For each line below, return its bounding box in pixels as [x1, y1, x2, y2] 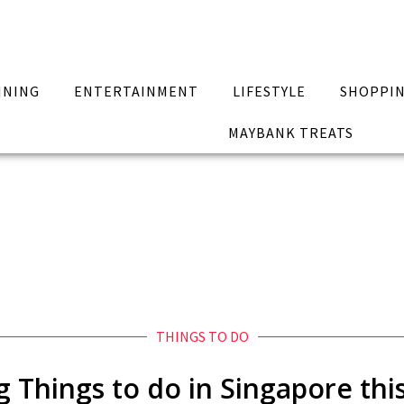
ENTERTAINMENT [74, 82, 199, 100]
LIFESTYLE [232, 82, 306, 100]
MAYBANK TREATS [227, 124, 353, 142]
